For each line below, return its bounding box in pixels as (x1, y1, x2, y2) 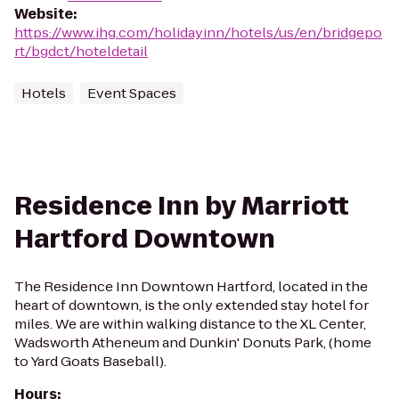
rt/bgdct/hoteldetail (14, 42, 148, 61)
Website (14, 4, 73, 23)
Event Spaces (87, 84, 176, 102)
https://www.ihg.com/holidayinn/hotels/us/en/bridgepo (14, 23, 382, 42)
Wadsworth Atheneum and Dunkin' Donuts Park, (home (14, 333, 371, 352)
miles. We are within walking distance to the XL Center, (14, 314, 366, 333)
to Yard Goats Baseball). (14, 352, 167, 370)
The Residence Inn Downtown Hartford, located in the (14, 277, 368, 296)
